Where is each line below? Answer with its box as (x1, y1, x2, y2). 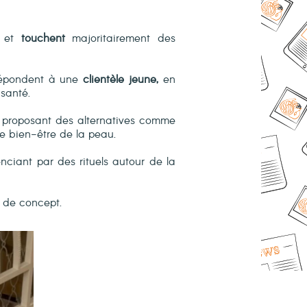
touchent (21, 29, 65, 47)
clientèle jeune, (83, 71, 159, 88)
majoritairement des (64, 29, 175, 47)
